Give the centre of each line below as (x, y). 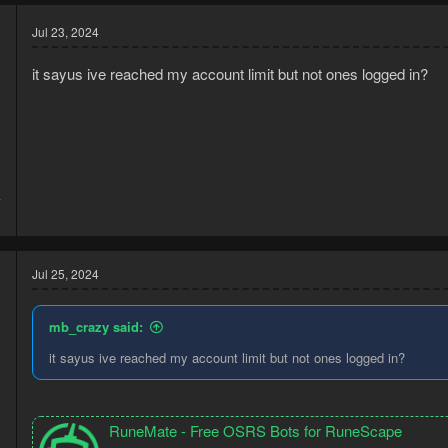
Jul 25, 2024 (65, 273)
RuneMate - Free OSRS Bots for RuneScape (255, 431)
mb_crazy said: (96, 326)
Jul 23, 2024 (65, 32)
